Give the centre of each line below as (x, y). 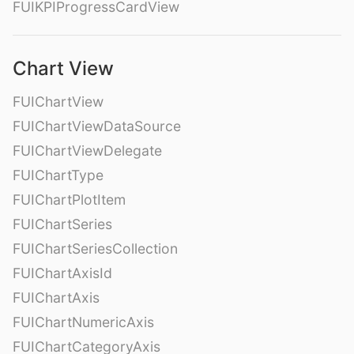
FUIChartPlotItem (69, 199)
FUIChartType (58, 175)
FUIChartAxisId (62, 273)
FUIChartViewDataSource (97, 126)
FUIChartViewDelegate (87, 150)
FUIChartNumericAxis (83, 322)
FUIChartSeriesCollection (95, 248)
